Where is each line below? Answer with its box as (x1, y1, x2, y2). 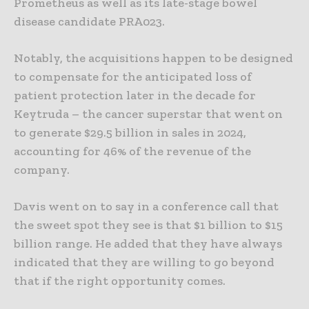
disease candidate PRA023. (14, 13, 165, 29)
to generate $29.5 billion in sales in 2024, (14, 124, 246, 140)
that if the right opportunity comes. (14, 272, 226, 288)
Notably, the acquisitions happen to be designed (14, 50, 293, 66)
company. (14, 161, 70, 177)
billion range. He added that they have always (14, 235, 282, 251)
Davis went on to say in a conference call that (14, 198, 279, 214)
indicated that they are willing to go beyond (14, 254, 275, 270)
